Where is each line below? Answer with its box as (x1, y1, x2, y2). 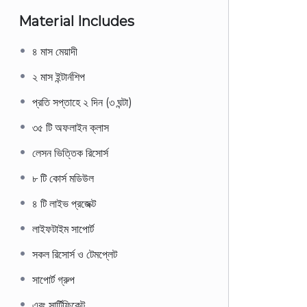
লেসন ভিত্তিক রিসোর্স (32, 147, 108, 160)
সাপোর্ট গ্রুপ (32, 273, 75, 286)
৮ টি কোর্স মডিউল (32, 172, 94, 185)
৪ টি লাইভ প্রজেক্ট (32, 197, 96, 210)
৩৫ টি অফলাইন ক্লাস (32, 121, 109, 134)
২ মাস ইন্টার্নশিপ (32, 71, 85, 84)
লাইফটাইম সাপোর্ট (32, 223, 94, 236)
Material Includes (19, 13, 134, 29)
